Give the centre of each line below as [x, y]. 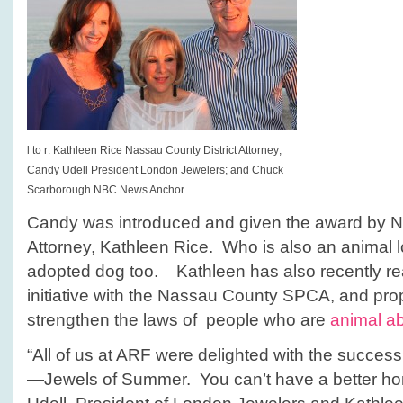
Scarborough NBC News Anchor [106, 190]
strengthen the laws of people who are [179, 320]
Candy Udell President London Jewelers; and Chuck [155, 170]
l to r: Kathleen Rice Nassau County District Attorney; [154, 150]
